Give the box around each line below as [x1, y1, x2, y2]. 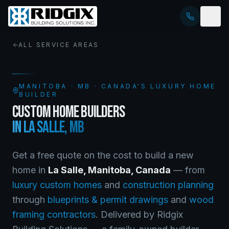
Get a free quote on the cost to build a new [12, 150, 194, 161]
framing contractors [12, 209, 96, 220]
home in [12, 165, 48, 175]
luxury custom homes [12, 179, 102, 190]
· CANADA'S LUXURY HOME [91, 82, 216, 90]
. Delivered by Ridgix [96, 209, 183, 220]
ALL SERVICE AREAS [18, 41, 99, 49]
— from [171, 165, 205, 175]
